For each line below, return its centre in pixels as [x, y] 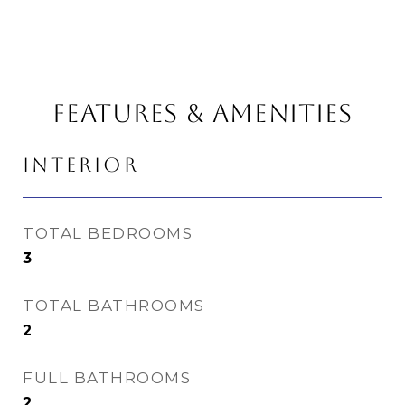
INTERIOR [81, 165]
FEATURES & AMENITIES [202, 113]
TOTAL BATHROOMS [114, 306]
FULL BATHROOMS [107, 378]
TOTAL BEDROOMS [108, 233]
